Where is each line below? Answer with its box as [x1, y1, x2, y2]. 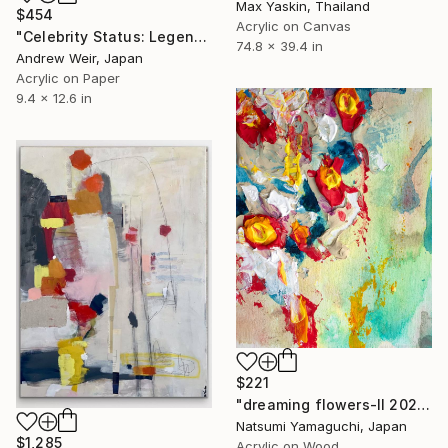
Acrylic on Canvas [236, 17, 351, 34]
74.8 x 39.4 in [236, 37, 323, 54]
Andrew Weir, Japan [16, 50, 143, 67]
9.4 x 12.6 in [16, 90, 92, 107]
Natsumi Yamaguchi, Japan [236, 417, 407, 434]
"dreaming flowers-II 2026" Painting [416, 395, 430, 413]
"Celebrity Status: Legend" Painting [193, 28, 207, 46]
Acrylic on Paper [16, 70, 120, 87]
